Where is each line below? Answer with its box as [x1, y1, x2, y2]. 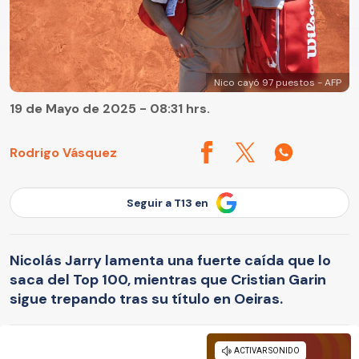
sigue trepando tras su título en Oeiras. [10, 288, 283, 309]
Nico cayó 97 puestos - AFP [214, 76, 341, 90]
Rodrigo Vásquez [10, 143, 117, 161]
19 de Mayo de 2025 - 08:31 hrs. [10, 100, 210, 118]
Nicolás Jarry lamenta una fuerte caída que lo [10, 250, 331, 270]
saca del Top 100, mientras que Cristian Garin [10, 269, 326, 289]
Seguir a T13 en [127, 196, 208, 210]
